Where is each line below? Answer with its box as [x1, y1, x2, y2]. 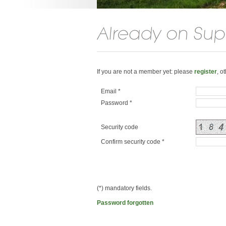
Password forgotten [97, 199, 153, 206]
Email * [101, 88, 121, 95]
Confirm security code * [101, 138, 164, 145]
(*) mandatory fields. [97, 185, 152, 192]
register [194, 68, 217, 75]
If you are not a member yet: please [97, 68, 194, 75]
